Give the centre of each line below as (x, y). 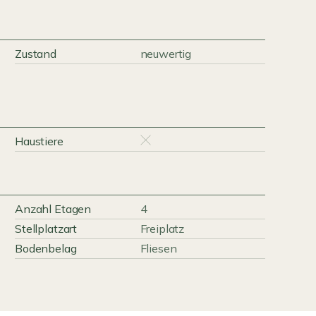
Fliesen (158, 248)
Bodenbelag (46, 248)
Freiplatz (162, 229)
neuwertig (166, 54)
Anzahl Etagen (53, 209)
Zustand (36, 54)
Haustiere (39, 141)
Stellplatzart (46, 229)
